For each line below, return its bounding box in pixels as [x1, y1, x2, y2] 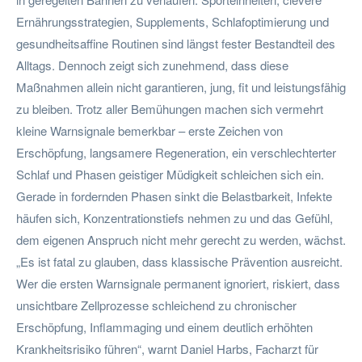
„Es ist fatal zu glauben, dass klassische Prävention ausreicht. [16, 252, 343, 270]
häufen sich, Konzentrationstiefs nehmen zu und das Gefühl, [16, 208, 333, 226]
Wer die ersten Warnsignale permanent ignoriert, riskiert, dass [16, 274, 340, 292]
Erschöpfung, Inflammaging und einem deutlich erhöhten [16, 318, 313, 335]
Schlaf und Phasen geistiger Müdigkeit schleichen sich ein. [16, 165, 324, 183]
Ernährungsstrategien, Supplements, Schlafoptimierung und [16, 12, 329, 30]
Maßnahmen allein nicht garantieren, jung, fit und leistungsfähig [16, 78, 346, 95]
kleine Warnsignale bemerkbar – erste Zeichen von [16, 121, 283, 139]
